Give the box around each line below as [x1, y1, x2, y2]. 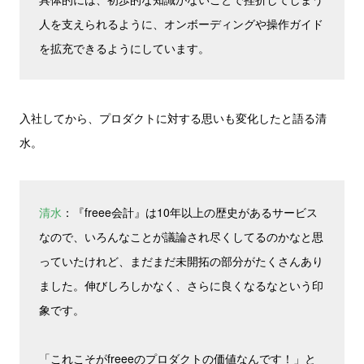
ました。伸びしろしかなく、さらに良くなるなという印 [39, 277, 323, 293]
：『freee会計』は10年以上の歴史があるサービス [62, 204, 318, 220]
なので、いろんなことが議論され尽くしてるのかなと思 [39, 228, 323, 245]
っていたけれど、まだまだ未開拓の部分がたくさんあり [39, 253, 323, 269]
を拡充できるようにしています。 [39, 40, 210, 56]
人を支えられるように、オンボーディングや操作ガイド [39, 15, 323, 32]
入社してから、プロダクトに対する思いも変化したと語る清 [19, 110, 327, 126]
